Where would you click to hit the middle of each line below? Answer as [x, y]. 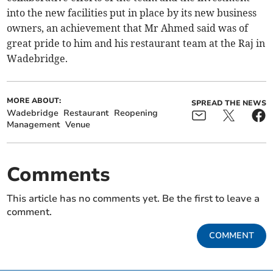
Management [34, 125]
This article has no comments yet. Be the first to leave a [133, 199]
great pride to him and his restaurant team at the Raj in [136, 44]
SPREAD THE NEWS [229, 103]
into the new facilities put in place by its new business [132, 13]
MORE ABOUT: [34, 101]
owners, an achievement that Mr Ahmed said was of [128, 28]
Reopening [136, 113]
